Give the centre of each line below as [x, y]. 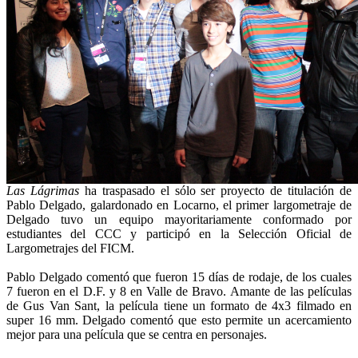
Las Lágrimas [43, 191]
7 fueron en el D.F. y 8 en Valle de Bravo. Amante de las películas [179, 292]
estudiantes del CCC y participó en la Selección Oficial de [179, 234]
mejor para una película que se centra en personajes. [137, 335]
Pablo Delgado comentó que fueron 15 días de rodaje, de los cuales [179, 277]
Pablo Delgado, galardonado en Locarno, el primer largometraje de [179, 205]
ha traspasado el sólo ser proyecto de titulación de [215, 191]
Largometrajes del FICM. [70, 249]
